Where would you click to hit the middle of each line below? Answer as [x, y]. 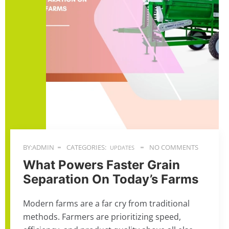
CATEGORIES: [86, 147]
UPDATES [122, 147]
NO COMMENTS [173, 147]
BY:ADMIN [39, 147]
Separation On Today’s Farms [111, 179]
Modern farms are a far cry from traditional [106, 203]
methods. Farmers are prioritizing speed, [102, 217]
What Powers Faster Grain [101, 165]
